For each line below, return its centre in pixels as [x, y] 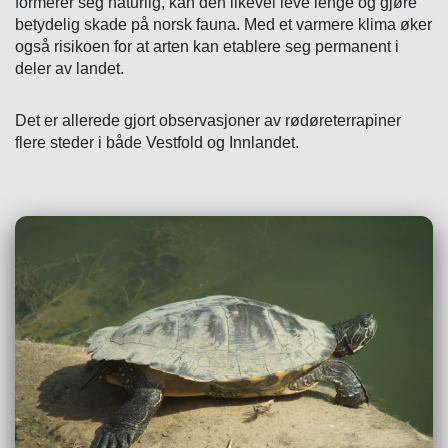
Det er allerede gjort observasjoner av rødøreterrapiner [208, 120]
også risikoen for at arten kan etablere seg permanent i [207, 46]
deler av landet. [69, 68]
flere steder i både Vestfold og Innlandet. [157, 142]
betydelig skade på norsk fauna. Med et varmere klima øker [223, 24]
